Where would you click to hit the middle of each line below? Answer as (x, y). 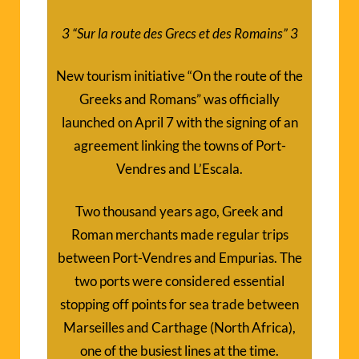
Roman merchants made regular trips (179, 234)
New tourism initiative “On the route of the (179, 75)
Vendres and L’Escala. (179, 168)
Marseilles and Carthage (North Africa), (179, 327)
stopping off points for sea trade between (179, 304)
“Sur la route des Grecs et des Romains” (181, 33)
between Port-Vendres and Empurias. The (179, 257)
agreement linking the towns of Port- (179, 145)
